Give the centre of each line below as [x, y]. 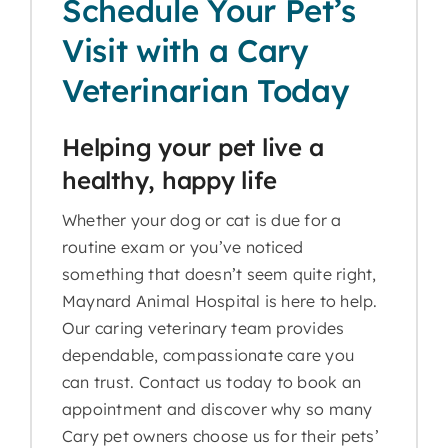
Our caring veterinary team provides [203, 327]
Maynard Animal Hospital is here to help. [219, 300]
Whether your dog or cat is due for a [201, 219]
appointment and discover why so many [217, 408]
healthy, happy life [169, 179]
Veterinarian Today [205, 90]
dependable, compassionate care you [208, 354]
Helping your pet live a [192, 146]
